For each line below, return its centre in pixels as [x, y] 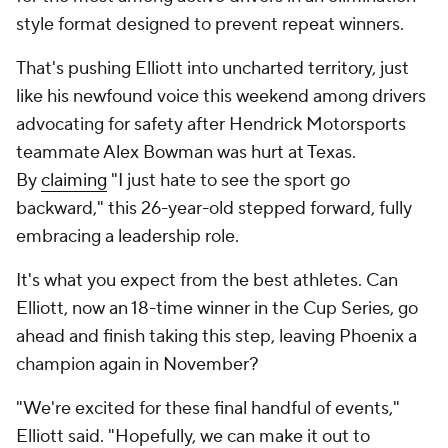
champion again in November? [137, 364]
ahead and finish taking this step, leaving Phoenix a [216, 336]
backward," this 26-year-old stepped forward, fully [214, 208]
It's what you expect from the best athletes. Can [207, 280]
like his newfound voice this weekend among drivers [221, 96]
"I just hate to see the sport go [228, 180]
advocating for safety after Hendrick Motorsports [211, 124]
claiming [74, 180]
